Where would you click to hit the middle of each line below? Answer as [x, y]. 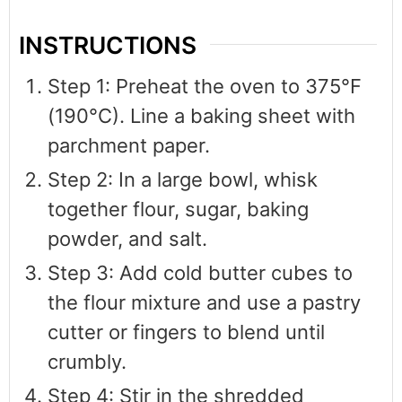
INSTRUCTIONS [108, 44]
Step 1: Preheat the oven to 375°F [205, 86]
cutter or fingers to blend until [186, 332]
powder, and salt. [127, 238]
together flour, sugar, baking [178, 209]
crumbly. [87, 361]
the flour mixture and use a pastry [204, 302]
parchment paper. [129, 145]
